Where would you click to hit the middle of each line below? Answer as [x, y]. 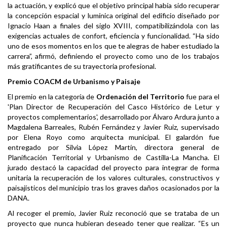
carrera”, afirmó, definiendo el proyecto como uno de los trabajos [113, 56]
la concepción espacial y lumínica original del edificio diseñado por [113, 16]
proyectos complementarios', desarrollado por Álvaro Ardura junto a [113, 117]
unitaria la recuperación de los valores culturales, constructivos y [113, 178]
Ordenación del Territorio [140, 97]
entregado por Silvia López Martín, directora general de [113, 147]
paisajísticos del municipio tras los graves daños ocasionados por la [113, 188]
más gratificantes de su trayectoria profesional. [82, 66]
